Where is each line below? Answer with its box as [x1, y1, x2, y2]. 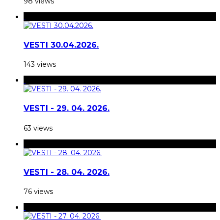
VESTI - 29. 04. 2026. [24, 104, 110, 113]
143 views [24, 60, 56, 69]
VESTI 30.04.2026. [24, 40, 99, 50]
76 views [24, 187, 53, 196]
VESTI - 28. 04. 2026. [24, 167, 110, 177]
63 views [24, 123, 53, 133]
